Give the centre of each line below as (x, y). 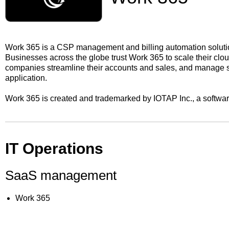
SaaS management (61, 175)
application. (26, 78)
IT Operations (54, 148)
